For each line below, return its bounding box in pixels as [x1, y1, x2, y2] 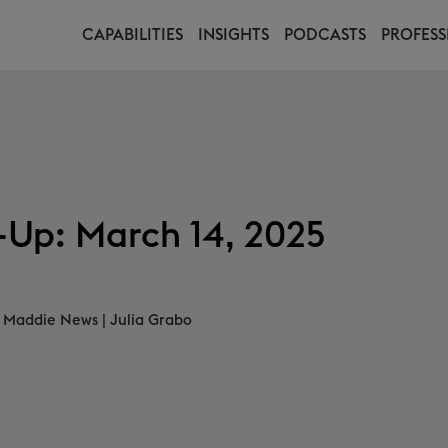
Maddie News [3, 313, 98, 328]
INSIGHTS [198, 27, 269, 43]
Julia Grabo [110, 313, 192, 328]
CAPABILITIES [82, 27, 183, 43]
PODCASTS [284, 27, 366, 43]
